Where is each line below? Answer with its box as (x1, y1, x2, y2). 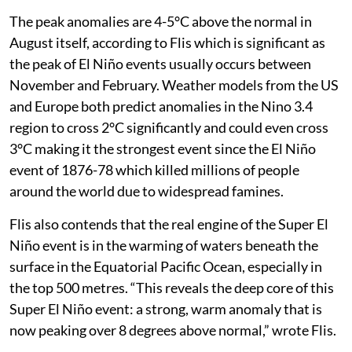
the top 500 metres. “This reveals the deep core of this (9, 278, 334, 296)
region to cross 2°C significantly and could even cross (9, 118, 328, 136)
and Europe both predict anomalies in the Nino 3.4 (9, 97, 313, 115)
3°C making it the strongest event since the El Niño (9, 139, 316, 157)
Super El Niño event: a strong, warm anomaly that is (9, 299, 322, 317)
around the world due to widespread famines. (9, 181, 284, 200)
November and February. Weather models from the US (9, 75, 339, 93)
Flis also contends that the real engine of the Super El (9, 214, 328, 233)
